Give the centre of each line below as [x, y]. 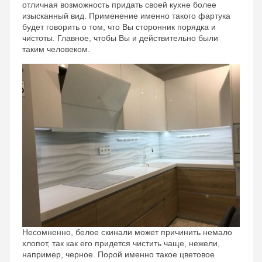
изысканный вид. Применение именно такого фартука [126, 15]
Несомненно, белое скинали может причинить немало [127, 232]
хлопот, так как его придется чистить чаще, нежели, [121, 243]
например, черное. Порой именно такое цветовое [118, 254]
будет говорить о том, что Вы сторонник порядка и [119, 27]
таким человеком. [56, 49]
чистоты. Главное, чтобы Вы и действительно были [120, 38]
